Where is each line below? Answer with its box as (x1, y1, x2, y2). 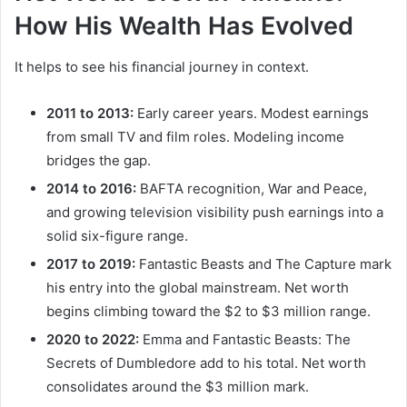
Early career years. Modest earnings (134, 104, 369, 122)
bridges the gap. (46, 151, 151, 169)
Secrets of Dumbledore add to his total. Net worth (46, 353, 366, 372)
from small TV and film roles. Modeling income (46, 127, 344, 145)
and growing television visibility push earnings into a (46, 203, 383, 221)
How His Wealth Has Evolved (15, 11, 353, 42)
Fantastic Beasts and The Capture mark (135, 254, 392, 273)
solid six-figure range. (46, 226, 188, 244)
